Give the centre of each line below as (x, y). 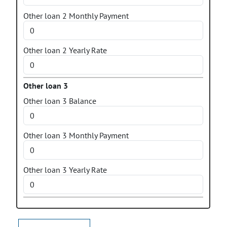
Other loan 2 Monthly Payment (76, 16)
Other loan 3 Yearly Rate (65, 170)
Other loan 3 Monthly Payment (76, 135)
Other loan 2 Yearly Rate (65, 50)
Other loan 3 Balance (60, 101)
